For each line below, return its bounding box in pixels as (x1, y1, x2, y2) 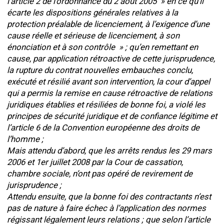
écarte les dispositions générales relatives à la (7, 7, 178, 17)
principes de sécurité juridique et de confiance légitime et (7, 111, 217, 121)
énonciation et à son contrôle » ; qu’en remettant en (7, 42, 198, 52)
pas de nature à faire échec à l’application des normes (7, 203, 206, 213)
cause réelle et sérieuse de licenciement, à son (7, 30, 179, 40)
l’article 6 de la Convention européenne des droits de (7, 122, 199, 132)
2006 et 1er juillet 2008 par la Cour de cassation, (7, 157, 183, 167)
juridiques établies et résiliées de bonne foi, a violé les (7, 99, 205, 109)
